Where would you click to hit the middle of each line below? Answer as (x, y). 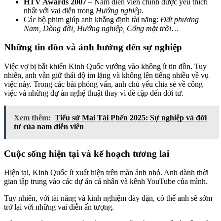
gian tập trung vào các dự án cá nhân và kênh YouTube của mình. (106, 182)
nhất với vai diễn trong (60, 10)
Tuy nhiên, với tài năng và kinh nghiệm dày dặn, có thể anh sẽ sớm (108, 198)
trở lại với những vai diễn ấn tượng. (59, 207)
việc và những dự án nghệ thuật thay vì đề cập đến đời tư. (94, 93)
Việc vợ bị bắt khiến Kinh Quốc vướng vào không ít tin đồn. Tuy (105, 67)
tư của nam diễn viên (49, 127)
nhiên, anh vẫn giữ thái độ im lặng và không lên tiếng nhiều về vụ (106, 75)
